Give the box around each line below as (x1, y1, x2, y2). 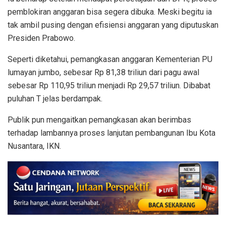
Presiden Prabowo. (8, 33, 75, 43)
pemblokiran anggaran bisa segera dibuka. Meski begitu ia (8, 7, 212, 17)
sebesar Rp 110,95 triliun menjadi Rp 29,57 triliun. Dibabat (8, 80, 210, 90)
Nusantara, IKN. (8, 141, 61, 151)
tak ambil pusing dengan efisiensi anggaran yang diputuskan (8, 20, 218, 30)
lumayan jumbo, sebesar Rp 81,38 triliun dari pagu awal (8, 67, 199, 77)
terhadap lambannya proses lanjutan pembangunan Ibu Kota (8, 128, 215, 138)
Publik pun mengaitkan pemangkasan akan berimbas (8, 115, 191, 125)
